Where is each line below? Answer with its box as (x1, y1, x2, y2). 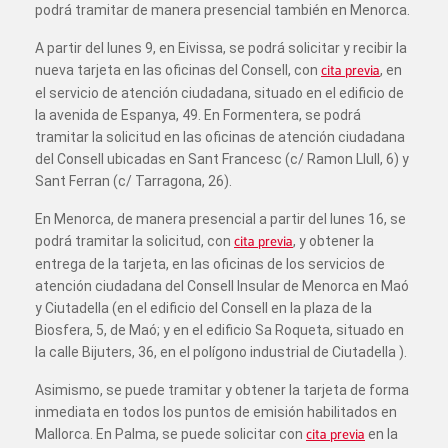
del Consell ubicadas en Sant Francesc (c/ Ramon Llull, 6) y (35, 151, 409, 167)
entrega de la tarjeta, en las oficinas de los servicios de (35, 256, 385, 272)
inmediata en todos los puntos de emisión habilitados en (35, 404, 397, 420)
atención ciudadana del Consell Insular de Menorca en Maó (35, 278, 409, 294)
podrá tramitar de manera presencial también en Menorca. (35, 2, 410, 18)
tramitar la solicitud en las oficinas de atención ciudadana (35, 129, 405, 145)
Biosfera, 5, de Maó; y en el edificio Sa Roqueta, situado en (35, 322, 404, 338)
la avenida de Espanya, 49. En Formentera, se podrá (35, 107, 361, 123)
